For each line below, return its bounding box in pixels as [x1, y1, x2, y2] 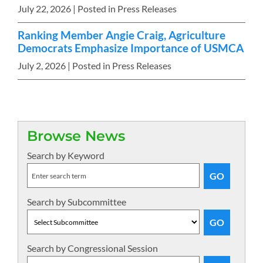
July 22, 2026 [18, 3, 71, 15]
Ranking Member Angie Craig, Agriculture [18, 28, 225, 42]
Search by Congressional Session [27, 242, 158, 254]
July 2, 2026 [18, 59, 66, 71]
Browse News [27, 127, 125, 144]
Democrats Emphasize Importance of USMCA [18, 41, 244, 55]
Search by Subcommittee [27, 196, 126, 207]
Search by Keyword [27, 150, 104, 161]
